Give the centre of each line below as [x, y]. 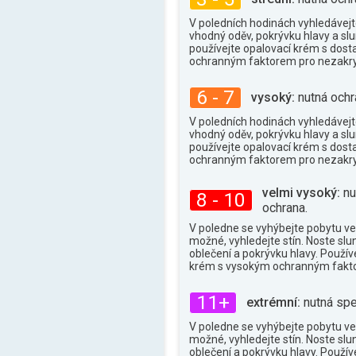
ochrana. [285, 207]
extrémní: [273, 303]
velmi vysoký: [301, 192]
